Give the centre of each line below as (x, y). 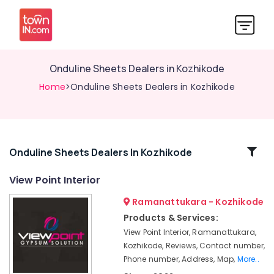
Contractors (32, 239)
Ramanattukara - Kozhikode (197, 202)
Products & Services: (171, 218)
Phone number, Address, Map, (180, 259)
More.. (248, 259)
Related (42, 151)
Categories (42, 166)
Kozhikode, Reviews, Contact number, (194, 246)
